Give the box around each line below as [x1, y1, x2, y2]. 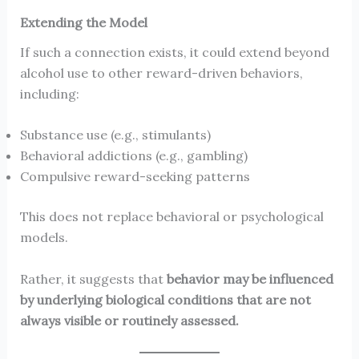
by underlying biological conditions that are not [19, 291, 311, 308]
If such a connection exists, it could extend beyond [19, 43, 329, 60]
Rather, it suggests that [19, 270, 167, 287]
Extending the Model [19, 14, 147, 30]
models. [19, 229, 68, 246]
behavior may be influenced [166, 270, 333, 287]
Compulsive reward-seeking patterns [19, 168, 250, 185]
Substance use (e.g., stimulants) [19, 127, 211, 143]
